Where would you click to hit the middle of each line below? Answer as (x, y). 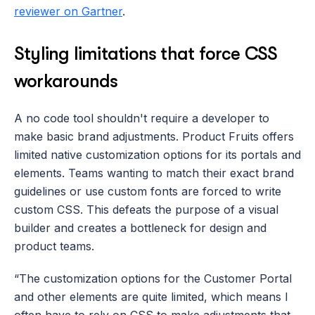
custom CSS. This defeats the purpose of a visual (146, 209)
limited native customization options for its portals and (157, 154)
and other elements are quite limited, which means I (151, 296)
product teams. (54, 246)
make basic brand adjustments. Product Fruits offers (154, 136)
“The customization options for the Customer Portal (153, 278)
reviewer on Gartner (68, 11)
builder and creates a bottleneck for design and (140, 227)
